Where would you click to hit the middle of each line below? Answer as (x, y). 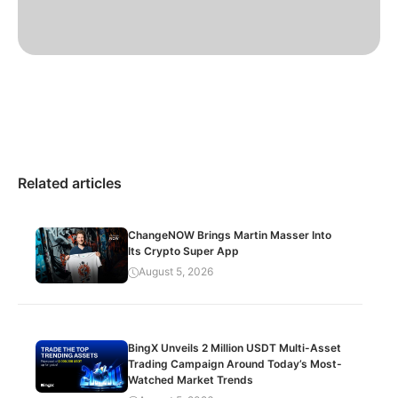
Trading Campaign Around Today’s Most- (235, 364)
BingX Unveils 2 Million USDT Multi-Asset (235, 348)
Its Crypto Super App (184, 251)
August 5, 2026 (176, 272)
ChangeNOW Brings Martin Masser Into (230, 235)
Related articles (70, 183)
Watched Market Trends (191, 380)
